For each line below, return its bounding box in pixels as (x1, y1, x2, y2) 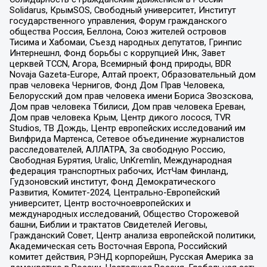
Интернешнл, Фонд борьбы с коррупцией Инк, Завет (9, 47, 225, 58)
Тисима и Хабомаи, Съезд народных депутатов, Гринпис (9, 36, 242, 48)
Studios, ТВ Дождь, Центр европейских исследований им (9, 122, 246, 133)
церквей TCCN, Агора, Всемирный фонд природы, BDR (9, 58, 231, 69)
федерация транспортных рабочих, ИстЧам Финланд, (9, 165, 228, 176)
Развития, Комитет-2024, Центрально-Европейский (9, 187, 220, 198)
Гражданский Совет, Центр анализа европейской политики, (9, 229, 256, 241)
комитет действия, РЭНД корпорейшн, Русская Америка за (9, 251, 253, 262)
